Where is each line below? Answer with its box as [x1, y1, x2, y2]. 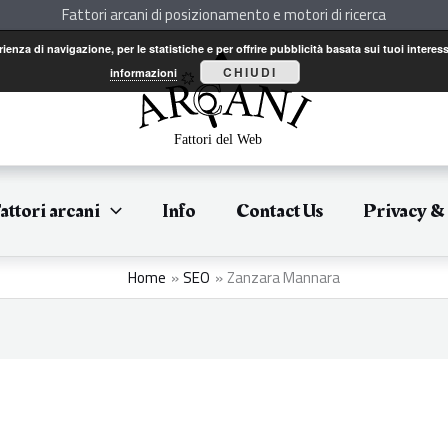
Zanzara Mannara [227, 262, 340, 292]
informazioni [110, 65, 178, 80]
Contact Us [236, 195, 324, 226]
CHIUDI [223, 63, 278, 81]
